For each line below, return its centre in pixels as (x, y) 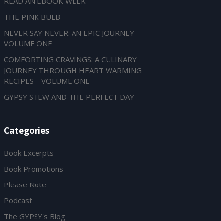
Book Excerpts (29, 153)
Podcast (18, 200)
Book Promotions (33, 168)
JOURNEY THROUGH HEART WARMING (73, 70)
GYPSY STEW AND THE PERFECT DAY (69, 96)
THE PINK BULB (32, 17)
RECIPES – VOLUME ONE (47, 81)
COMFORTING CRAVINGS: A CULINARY (70, 59)
